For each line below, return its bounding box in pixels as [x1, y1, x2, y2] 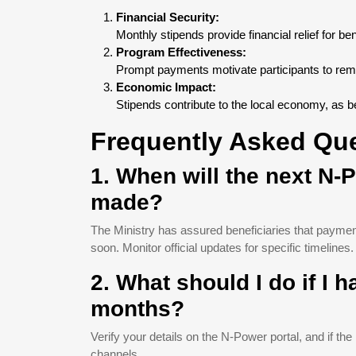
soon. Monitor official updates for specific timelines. [91, 241, 354, 254]
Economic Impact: [116, 80, 216, 94]
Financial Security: [116, 10, 219, 24]
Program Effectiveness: [116, 45, 246, 59]
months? [91, 296, 184, 321]
